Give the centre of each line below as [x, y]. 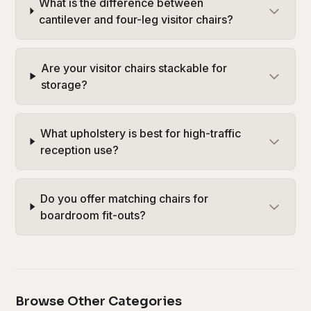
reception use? [79, 150]
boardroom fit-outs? [93, 215]
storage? [65, 84]
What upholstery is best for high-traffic [140, 133]
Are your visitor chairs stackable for [134, 68]
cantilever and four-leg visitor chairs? [136, 19]
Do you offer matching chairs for [125, 198]
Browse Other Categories [99, 301]
